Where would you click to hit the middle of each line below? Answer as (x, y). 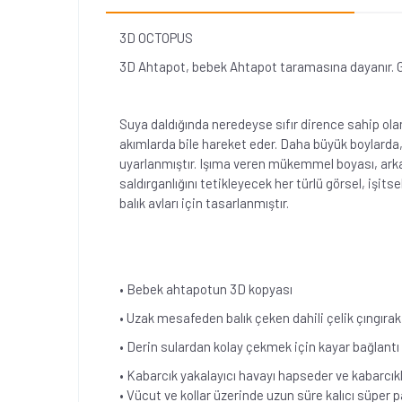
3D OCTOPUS (156, 38)
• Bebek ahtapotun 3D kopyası (206, 289)
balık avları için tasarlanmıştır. (204, 203)
